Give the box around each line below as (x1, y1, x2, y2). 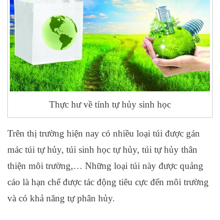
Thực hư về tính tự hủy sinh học (49, 99, 171, 110)
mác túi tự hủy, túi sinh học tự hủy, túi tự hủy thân (7, 144, 197, 155)
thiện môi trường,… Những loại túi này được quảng (7, 160, 203, 171)
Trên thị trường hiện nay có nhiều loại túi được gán (7, 128, 200, 138)
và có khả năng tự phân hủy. (7, 192, 115, 203)
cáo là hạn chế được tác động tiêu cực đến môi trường (7, 176, 209, 187)
